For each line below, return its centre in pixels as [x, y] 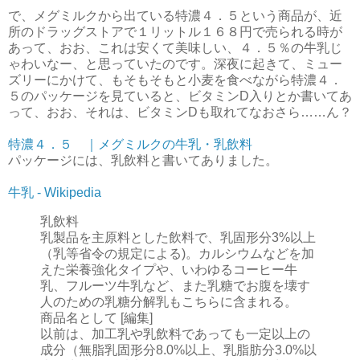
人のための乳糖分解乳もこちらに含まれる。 [169, 302]
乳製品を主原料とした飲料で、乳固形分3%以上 [178, 238]
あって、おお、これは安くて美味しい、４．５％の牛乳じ [175, 48]
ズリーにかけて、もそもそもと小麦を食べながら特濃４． [175, 80]
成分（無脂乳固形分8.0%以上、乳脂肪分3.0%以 [178, 350]
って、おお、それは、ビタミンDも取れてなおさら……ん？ [180, 112]
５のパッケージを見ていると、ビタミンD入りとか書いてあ [180, 96]
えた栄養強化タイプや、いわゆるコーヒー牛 [169, 270]
